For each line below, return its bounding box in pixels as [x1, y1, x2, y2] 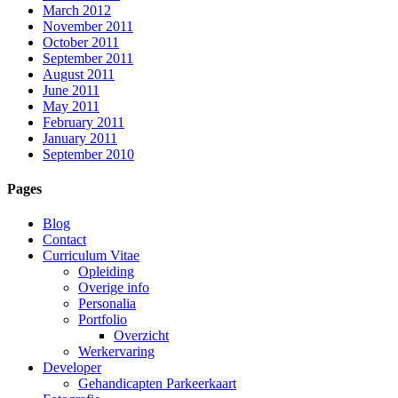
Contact [43, 232, 86, 248]
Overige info [78, 280, 149, 296]
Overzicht [114, 328, 169, 344]
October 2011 [43, 34, 119, 50]
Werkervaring [78, 344, 155, 360]
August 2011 [43, 66, 115, 82]
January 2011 [43, 130, 117, 146]
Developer [43, 360, 101, 376]
